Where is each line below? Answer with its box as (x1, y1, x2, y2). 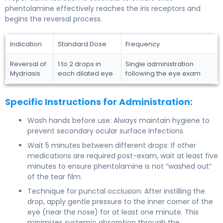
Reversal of (10, 59, 46, 69)
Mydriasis (10, 68, 40, 78)
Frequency (125, 39, 160, 49)
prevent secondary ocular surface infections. (27, 125, 185, 136)
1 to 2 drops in (58, 59, 101, 69)
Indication (10, 39, 42, 49)
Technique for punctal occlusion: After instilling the (27, 186, 205, 196)
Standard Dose (58, 39, 107, 49)
